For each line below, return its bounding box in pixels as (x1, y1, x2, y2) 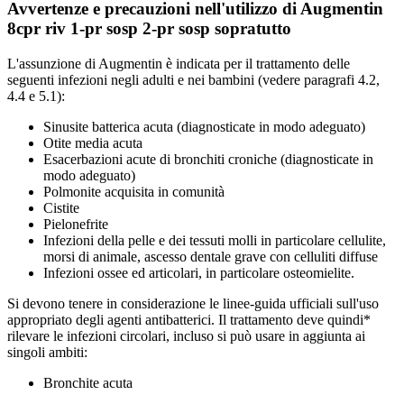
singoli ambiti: (7, 344, 87, 360)
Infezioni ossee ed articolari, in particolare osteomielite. (43, 264, 354, 280)
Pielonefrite (43, 216, 108, 232)
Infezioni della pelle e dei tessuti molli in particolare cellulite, (43, 232, 386, 248)
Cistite (43, 199, 79, 216)
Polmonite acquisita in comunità (43, 183, 225, 199)
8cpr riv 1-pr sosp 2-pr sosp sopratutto (7, 19, 291, 39)
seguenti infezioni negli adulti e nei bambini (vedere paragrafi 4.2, (7, 71, 380, 87)
